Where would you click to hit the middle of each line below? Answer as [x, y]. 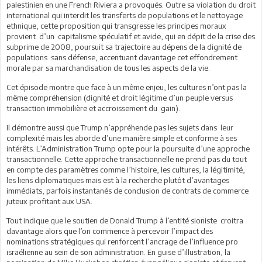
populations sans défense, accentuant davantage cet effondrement [122, 57]
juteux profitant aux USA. [49, 201]
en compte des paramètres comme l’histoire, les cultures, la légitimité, [127, 169]
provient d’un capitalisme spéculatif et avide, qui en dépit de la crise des [131, 36]
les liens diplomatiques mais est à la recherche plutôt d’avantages [118, 180]
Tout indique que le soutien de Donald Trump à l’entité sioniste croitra [126, 220]
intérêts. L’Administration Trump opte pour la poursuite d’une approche [128, 148]
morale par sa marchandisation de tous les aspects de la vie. [108, 68]
